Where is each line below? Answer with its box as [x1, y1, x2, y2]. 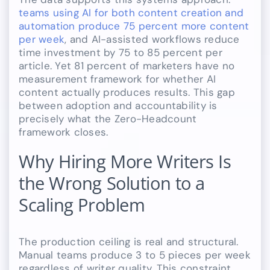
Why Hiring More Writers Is [19, 149, 231, 174]
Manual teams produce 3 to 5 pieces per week [19, 248, 251, 262]
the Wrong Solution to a [19, 171, 205, 195]
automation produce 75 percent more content [19, 19, 250, 33]
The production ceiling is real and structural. [19, 235, 239, 248]
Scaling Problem [19, 192, 145, 217]
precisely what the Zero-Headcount [19, 111, 197, 125]
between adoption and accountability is [19, 98, 218, 112]
